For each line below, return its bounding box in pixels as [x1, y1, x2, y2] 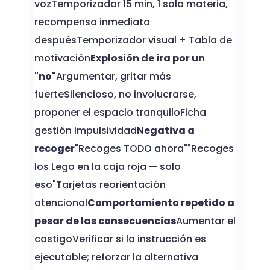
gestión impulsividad [34, 123, 137, 137]
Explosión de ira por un [90, 51, 205, 65]
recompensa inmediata [34, 14, 150, 29]
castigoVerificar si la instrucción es [34, 231, 206, 246]
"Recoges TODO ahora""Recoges [74, 141, 234, 155]
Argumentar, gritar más [55, 69, 171, 83]
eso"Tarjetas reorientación [34, 177, 166, 192]
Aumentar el [175, 213, 236, 228]
